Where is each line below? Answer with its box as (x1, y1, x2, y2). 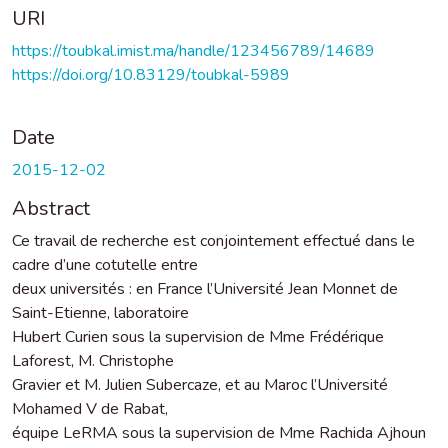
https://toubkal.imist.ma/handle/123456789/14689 (12, 39, 375, 62)
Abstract (12, 194, 90, 222)
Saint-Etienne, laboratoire (12, 301, 189, 324)
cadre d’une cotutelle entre (12, 253, 198, 276)
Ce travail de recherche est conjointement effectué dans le (12, 229, 415, 252)
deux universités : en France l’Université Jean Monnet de (12, 277, 398, 300)
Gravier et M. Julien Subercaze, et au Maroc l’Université (12, 373, 388, 396)
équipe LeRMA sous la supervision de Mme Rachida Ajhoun (12, 421, 426, 444)
